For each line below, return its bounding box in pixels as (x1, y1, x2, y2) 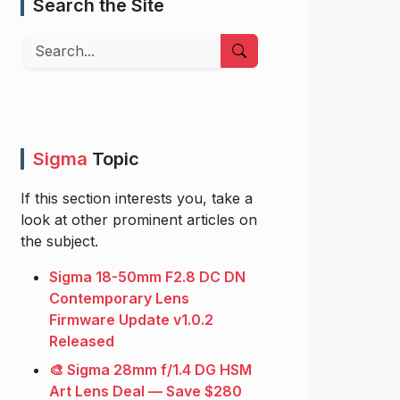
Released (49, 332, 114, 351)
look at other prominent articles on (21, 211, 257, 229)
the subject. (21, 232, 98, 251)
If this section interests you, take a (21, 189, 253, 208)
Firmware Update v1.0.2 (49, 311, 213, 329)
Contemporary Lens (49, 289, 189, 308)
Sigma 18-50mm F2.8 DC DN (49, 268, 246, 287)
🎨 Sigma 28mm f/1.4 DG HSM (49, 361, 252, 379)
